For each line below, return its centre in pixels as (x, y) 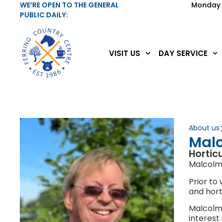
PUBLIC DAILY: (44, 15)
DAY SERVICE (183, 53)
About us (204, 128)
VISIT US (125, 53)
